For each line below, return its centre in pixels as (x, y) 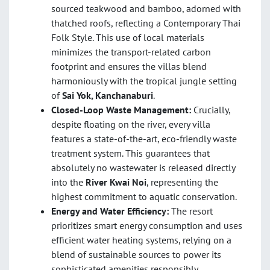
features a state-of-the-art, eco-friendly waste (144, 139)
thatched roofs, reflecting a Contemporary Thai (146, 23)
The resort (191, 211)
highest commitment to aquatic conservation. (144, 197)
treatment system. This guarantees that (130, 153)
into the (68, 182)
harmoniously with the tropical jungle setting (144, 81)
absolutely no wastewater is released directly (143, 168)
